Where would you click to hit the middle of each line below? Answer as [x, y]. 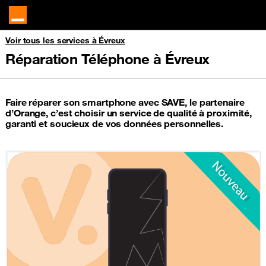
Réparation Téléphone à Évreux [107, 59]
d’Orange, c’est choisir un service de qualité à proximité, [129, 113]
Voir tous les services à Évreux [65, 40]
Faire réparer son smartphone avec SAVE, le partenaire [125, 102]
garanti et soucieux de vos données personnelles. [115, 123]
